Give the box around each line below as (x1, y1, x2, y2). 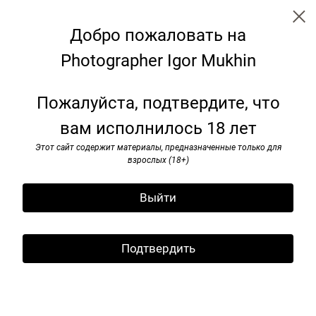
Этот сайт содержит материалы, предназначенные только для (35, 142, 281, 152)
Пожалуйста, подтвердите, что (36, 93, 280, 113)
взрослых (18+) (127, 155, 189, 165)
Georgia (128, 90, 188, 109)
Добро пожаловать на (70, 25, 246, 45)
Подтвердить (121, 241, 195, 255)
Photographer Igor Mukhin (60, 51, 256, 71)
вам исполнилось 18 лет (59, 119, 257, 138)
